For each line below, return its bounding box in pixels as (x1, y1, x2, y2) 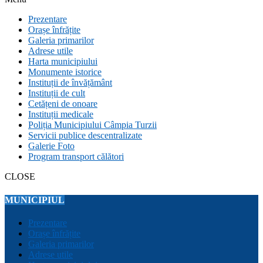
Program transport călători (28, 151, 124, 162)
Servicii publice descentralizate (28, 130, 142, 141)
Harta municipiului (28, 56, 97, 67)
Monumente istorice (28, 67, 102, 77)
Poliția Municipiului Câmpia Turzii (28, 120, 157, 130)
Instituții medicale (28, 109, 93, 120)
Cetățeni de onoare (28, 99, 97, 109)
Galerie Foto (28, 141, 75, 151)
